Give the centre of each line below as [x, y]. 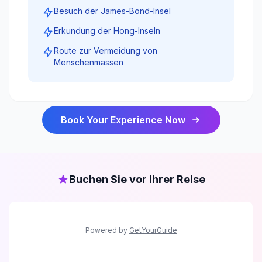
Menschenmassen [89, 63]
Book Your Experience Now [123, 120]
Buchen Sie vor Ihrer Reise [137, 180]
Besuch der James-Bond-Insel [112, 11]
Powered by [107, 230]
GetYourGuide [153, 230]
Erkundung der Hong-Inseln [107, 31]
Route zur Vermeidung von [106, 51]
